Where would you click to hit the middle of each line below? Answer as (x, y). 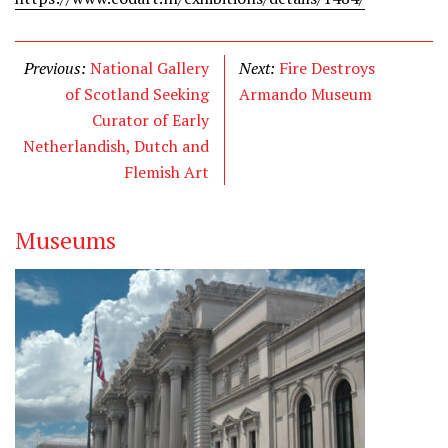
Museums (65, 240)
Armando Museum (305, 94)
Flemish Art (166, 172)
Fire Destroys (327, 68)
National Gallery (149, 68)
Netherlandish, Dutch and (116, 146)
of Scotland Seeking (137, 94)
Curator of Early (150, 120)
